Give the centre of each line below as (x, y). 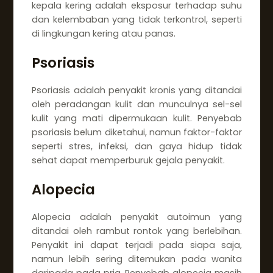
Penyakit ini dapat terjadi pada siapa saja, (137, 245)
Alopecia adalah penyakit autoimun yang (137, 217)
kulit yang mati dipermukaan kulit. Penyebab (137, 118)
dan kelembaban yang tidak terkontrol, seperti (137, 19)
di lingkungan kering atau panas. (103, 33)
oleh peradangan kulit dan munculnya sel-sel (137, 104)
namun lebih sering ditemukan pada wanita (137, 259)
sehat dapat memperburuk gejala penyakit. (128, 160)
